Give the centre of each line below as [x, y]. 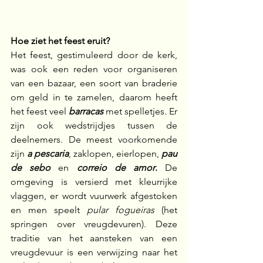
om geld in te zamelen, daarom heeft [94, 97]
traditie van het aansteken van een [94, 238]
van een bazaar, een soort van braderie [94, 83]
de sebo [31, 167]
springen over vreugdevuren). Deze [94, 224]
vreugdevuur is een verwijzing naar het [94, 252]
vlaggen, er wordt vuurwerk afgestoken [94, 195]
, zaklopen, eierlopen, [115, 153]
